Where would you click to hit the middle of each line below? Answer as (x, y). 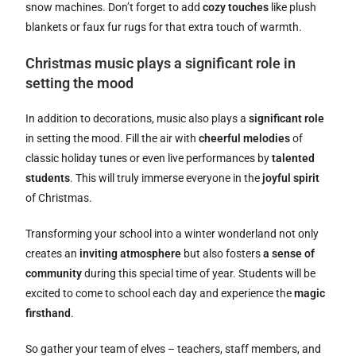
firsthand (48, 313)
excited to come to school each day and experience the (160, 294)
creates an (53, 254)
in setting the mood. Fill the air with (112, 139)
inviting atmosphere (131, 254)
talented (294, 159)
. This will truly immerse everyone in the (166, 178)
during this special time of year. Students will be (199, 274)
